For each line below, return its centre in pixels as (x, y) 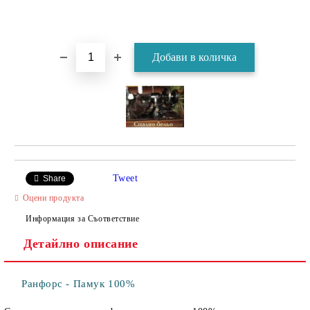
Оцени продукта (53, 198)
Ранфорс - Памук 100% (79, 284)
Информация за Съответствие (83, 218)
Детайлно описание (81, 244)
